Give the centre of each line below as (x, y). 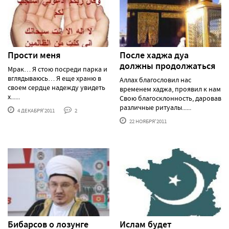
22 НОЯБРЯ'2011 (147, 121)
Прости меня (34, 55)
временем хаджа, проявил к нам (170, 89)
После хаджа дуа (154, 55)
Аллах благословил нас (155, 79)
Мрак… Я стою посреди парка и (58, 69)
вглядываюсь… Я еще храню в (54, 78)
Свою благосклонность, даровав (170, 98)
